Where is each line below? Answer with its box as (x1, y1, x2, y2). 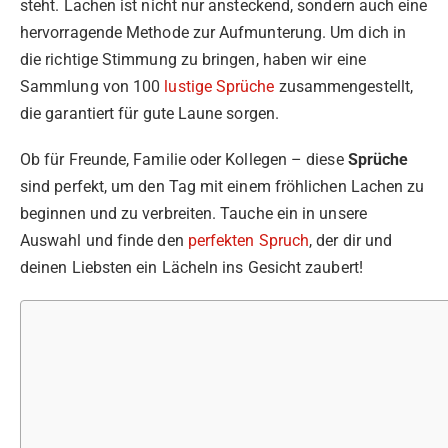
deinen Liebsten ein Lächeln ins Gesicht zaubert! (20, 257, 363, 277)
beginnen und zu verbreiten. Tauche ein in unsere (20, 203, 367, 223)
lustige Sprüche (164, 76, 275, 96)
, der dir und (309, 230, 393, 250)
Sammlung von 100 (20, 76, 165, 96)
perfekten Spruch (187, 230, 310, 250)
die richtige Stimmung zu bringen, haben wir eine (20, 49, 366, 69)
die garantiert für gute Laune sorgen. (20, 103, 279, 123)
